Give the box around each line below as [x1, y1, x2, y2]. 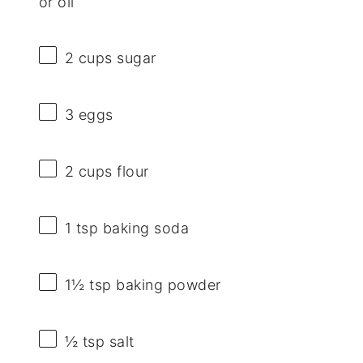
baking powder [111, 276, 221, 294]
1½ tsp [64, 276, 112, 294]
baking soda [98, 219, 190, 237]
